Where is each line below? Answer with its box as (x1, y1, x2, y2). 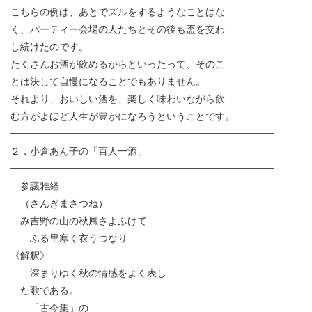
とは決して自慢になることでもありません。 (10, 76, 205, 87)
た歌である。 (10, 285, 79, 296)
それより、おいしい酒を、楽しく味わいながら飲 (10, 93, 225, 104)
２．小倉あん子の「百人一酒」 (10, 146, 147, 157)
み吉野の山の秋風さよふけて (10, 215, 147, 226)
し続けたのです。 (10, 41, 88, 52)
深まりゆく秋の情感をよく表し (10, 267, 166, 279)
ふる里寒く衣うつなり (10, 233, 127, 244)
